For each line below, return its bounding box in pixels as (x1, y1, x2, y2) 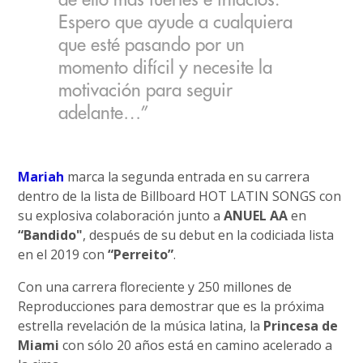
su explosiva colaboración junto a (18, 207, 224, 225)
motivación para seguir (58, 81, 233, 100)
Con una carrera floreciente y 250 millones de (18, 278, 293, 297)
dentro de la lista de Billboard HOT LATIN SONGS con (18, 187, 342, 206)
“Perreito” (108, 246, 174, 264)
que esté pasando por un (58, 36, 246, 54)
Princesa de (263, 317, 339, 335)
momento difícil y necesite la (58, 58, 273, 77)
